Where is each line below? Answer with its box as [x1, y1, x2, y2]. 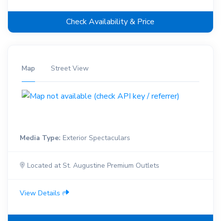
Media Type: [19, 133, 61, 143]
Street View [50, 63, 89, 73]
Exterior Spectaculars [60, 133, 130, 143]
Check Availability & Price [66, 16, 155, 27]
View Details [19, 188, 62, 198]
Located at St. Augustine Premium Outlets [25, 161, 159, 171]
